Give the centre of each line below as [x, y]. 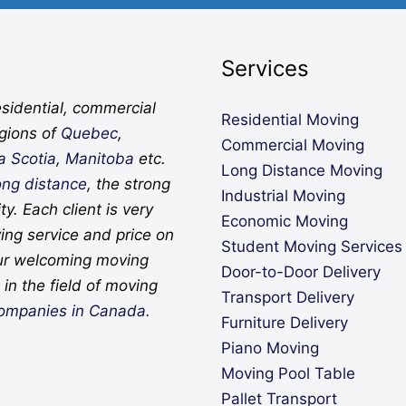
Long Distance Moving [302, 170]
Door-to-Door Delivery [301, 271]
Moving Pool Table [288, 373]
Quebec [90, 134]
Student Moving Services [312, 246]
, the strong [129, 184]
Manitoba [100, 159]
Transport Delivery [288, 297]
